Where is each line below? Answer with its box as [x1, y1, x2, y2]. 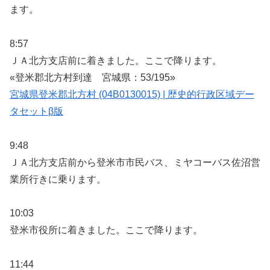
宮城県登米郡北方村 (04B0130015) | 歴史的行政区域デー [10, 89, 254, 99]
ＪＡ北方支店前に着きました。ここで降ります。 [10, 55, 222, 66]
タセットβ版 [10, 105, 63, 116]
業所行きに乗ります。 [10, 174, 106, 184]
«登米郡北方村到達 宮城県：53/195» [10, 72, 175, 83]
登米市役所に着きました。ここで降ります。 [10, 225, 202, 236]
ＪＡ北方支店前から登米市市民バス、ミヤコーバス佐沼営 [10, 157, 260, 168]
